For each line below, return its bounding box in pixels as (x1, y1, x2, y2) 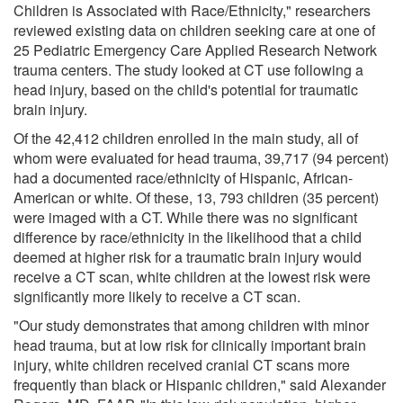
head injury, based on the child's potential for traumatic (13, 78, 358, 100)
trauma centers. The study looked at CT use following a (13, 58, 363, 80)
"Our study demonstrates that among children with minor (13, 314, 369, 336)
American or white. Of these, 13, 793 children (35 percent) (13, 186, 379, 208)
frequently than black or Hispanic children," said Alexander (13, 373, 386, 395)
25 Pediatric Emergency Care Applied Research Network (13, 39, 377, 60)
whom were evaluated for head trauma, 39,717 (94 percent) (13, 147, 389, 168)
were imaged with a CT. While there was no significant (13, 206, 357, 228)
